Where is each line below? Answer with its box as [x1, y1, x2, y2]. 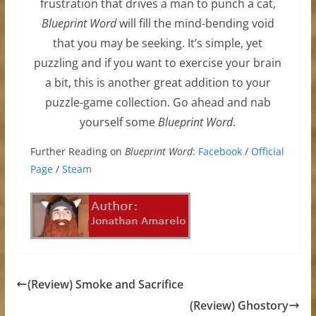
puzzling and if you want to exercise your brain [34, 55, 282, 71]
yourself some [80, 114, 159, 130]
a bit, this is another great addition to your [44, 75, 271, 91]
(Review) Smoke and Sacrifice [27, 276, 183, 293]
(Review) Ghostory [190, 298, 289, 314]
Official [250, 145, 284, 159]
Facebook [197, 145, 242, 159]
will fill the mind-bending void [116, 16, 274, 32]
